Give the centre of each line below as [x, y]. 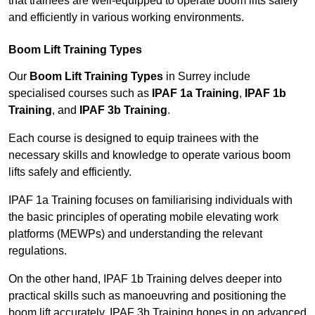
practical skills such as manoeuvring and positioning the [147, 296]
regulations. [38, 251]
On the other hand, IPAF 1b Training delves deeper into [145, 279]
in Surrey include [207, 77]
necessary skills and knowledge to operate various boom [149, 155]
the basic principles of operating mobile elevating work [143, 217]
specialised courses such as [80, 94]
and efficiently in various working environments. [126, 18]
